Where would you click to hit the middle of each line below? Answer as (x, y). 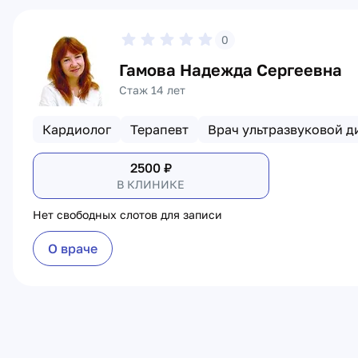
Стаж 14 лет (152, 90)
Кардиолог (77, 129)
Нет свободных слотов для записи (127, 215)
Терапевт (159, 129)
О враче (73, 249)
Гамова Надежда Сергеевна (231, 70)
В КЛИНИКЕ (151, 184)
